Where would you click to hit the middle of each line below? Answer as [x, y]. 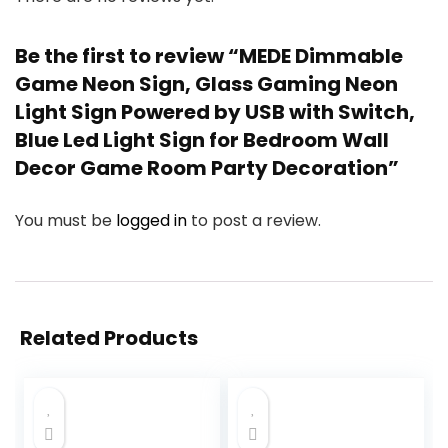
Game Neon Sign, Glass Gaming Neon [206, 84]
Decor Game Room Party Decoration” [207, 168]
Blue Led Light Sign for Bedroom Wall [202, 140]
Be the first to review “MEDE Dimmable [209, 56]
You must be [65, 221]
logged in [153, 221]
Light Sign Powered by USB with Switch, [215, 112]
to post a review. [256, 221]
